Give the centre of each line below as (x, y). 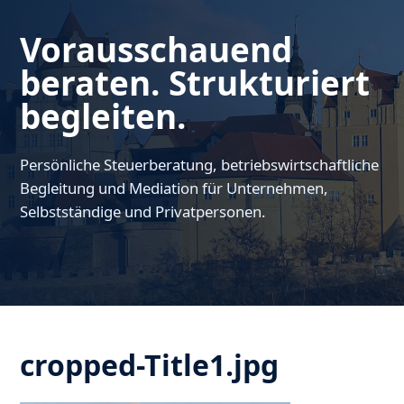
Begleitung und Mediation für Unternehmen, (174, 188)
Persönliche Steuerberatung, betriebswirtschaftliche (200, 165)
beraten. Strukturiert (195, 83)
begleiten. (103, 117)
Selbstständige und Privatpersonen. (143, 212)
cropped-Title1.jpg (150, 365)
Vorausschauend (156, 50)
